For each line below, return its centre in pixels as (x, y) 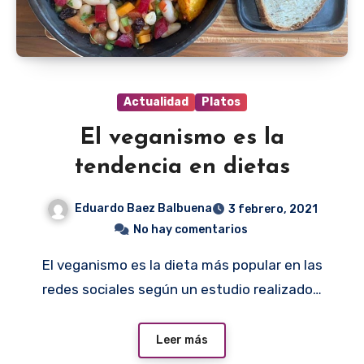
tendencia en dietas (182, 168)
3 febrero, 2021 (273, 210)
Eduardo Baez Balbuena (143, 209)
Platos (221, 102)
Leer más (182, 340)
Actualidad (156, 102)
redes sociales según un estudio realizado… (182, 290)
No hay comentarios (190, 230)
